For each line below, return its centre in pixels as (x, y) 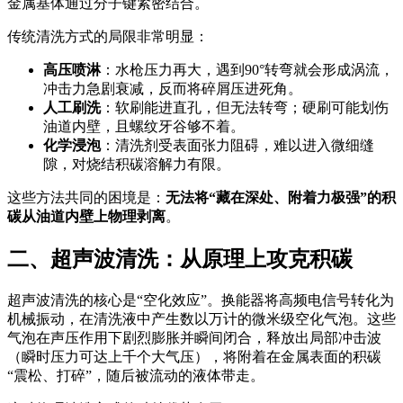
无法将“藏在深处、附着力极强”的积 (281, 198)
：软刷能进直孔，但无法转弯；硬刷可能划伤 (245, 108)
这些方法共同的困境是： (86, 198)
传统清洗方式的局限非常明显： (108, 37)
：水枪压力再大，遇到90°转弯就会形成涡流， (247, 70)
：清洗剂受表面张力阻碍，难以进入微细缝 (237, 146)
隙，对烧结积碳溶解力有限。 (137, 165)
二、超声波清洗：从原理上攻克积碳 (180, 260)
